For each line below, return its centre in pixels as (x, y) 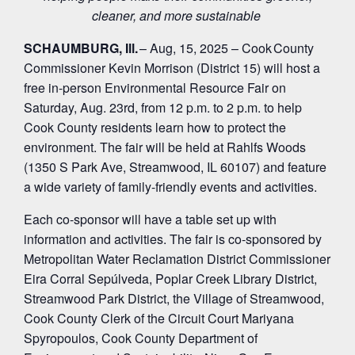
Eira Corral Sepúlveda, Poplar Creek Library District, (170, 279)
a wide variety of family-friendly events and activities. (170, 187)
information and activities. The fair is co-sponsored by (173, 239)
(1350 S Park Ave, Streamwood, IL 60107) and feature (175, 167)
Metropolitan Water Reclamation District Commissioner (177, 259)
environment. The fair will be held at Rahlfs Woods (165, 147)
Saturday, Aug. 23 (74, 107)
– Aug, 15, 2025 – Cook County (226, 48)
